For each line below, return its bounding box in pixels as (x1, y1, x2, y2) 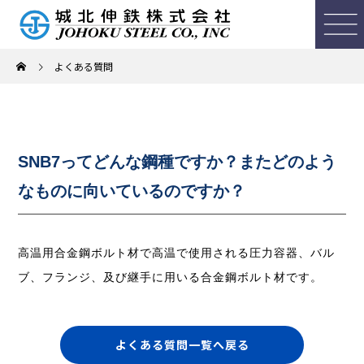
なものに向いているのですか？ (18, 182, 246, 200)
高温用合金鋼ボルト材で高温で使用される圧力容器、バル (18, 246, 336, 259)
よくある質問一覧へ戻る (115, 336, 249, 353)
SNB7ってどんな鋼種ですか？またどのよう (18, 153, 337, 171)
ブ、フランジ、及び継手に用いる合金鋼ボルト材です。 (18, 271, 323, 284)
